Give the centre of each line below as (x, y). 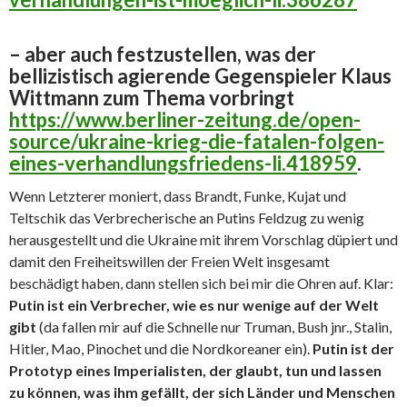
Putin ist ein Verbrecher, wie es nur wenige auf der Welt (194, 304)
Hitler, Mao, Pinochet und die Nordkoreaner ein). (161, 348)
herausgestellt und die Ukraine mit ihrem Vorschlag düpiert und (203, 239)
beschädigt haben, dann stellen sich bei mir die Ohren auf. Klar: (201, 283)
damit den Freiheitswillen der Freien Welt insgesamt (169, 261)
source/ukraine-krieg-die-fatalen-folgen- (197, 141)
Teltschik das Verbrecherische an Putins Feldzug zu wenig (187, 217)
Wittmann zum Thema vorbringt (152, 97)
